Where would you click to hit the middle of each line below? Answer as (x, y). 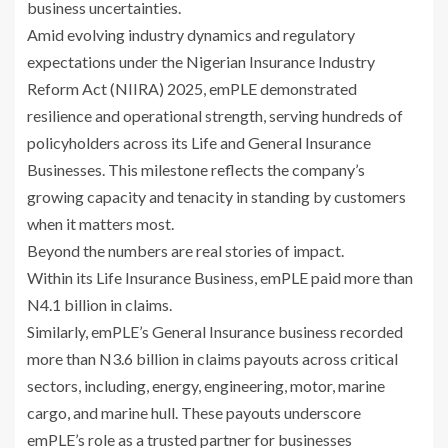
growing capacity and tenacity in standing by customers (216, 197)
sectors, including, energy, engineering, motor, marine (206, 386)
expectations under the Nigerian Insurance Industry (201, 62)
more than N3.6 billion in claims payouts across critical (212, 359)
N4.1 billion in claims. (99, 305)
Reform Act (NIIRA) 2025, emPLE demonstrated (192, 89)
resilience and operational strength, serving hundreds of (215, 116)
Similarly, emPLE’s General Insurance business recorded (215, 332)
